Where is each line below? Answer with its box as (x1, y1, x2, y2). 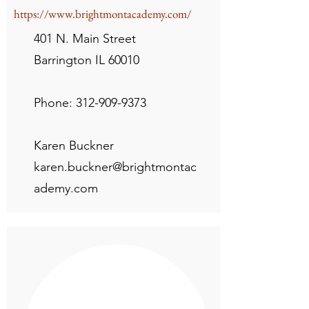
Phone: (34, 95, 76, 110)
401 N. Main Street (34, 31, 136, 46)
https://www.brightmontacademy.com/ (14, 6, 192, 21)
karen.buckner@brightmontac (34, 159, 197, 175)
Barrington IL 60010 (34, 52, 139, 68)
